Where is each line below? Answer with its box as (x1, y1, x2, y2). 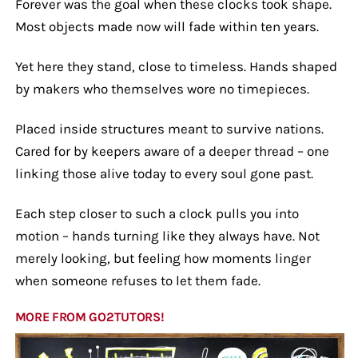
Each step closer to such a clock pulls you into (14, 205, 299, 221)
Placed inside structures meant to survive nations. (14, 120, 324, 137)
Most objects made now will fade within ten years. (14, 18, 319, 34)
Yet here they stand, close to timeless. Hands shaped (14, 58, 337, 74)
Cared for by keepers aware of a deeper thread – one (14, 142, 329, 159)
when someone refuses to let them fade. (14, 272, 261, 288)
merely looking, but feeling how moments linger (14, 249, 311, 266)
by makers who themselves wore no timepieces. (14, 80, 309, 97)
